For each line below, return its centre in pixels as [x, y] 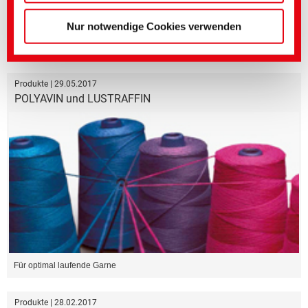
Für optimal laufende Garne [65, 266]
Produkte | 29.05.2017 [56, 84]
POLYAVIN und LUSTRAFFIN [82, 98]
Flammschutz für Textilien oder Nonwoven [92, 46]
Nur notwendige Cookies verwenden [154, 26]
